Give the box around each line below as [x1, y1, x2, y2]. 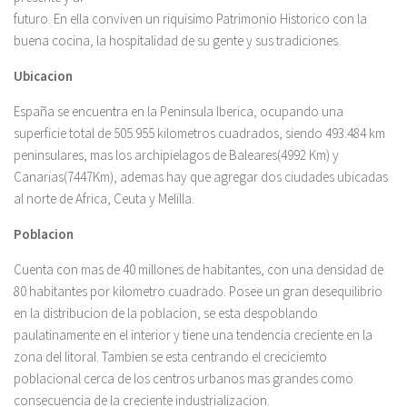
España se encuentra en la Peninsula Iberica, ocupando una [14, 103, 343, 120]
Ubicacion [14, 67, 75, 84]
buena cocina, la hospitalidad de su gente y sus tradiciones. [14, 32, 341, 49]
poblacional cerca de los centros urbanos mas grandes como [14, 370, 353, 387]
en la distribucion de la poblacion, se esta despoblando [14, 304, 318, 322]
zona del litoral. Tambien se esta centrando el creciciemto [14, 348, 327, 365]
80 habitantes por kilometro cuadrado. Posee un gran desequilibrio [14, 283, 382, 300]
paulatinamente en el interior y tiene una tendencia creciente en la [14, 326, 372, 343]
